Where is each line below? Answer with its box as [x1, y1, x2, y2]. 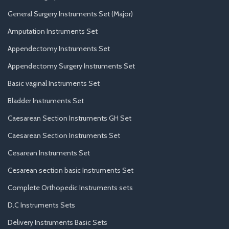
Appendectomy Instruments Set [8, 43, 110, 53]
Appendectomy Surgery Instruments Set [8, 61, 135, 71]
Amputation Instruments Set [8, 26, 98, 36]
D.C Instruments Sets [8, 200, 75, 210]
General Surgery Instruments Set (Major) [8, 9, 133, 18]
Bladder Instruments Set [8, 96, 84, 105]
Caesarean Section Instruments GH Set [8, 113, 131, 123]
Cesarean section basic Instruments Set [8, 165, 133, 175]
